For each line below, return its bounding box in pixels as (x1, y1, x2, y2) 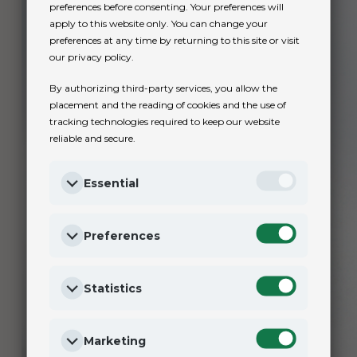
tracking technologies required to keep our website (49, 115, 280, 127)
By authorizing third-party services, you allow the (49, 81, 277, 93)
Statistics (83, 280, 142, 295)
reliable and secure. (49, 131, 135, 143)
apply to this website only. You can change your (49, 17, 268, 29)
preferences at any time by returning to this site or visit (49, 33, 300, 45)
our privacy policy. (49, 50, 134, 62)
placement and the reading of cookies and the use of (49, 98, 286, 110)
